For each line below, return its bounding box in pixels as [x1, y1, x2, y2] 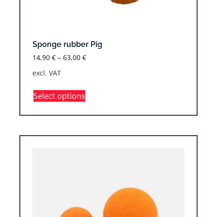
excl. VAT [32, 68, 61, 78]
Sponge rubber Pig [32, 40, 102, 49]
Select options [33, 91, 85, 102]
